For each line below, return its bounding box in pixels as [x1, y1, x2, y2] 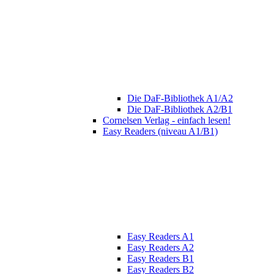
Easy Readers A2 [127, 242, 194, 253]
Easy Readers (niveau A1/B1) [103, 126, 218, 137]
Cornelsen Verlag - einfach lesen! [103, 115, 231, 126]
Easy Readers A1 [127, 231, 194, 242]
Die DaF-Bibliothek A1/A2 [127, 93, 233, 104]
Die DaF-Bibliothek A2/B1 [127, 104, 232, 115]
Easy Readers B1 [127, 253, 194, 264]
